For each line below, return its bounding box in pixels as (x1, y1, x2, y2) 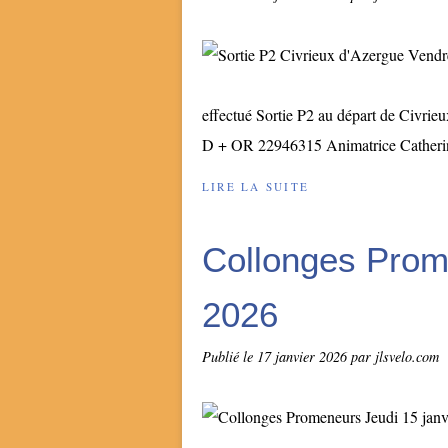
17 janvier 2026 (257, 347, 351, 366)
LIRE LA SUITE (202, 179, 310, 194)
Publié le (202, 347, 257, 366)
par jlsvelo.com (351, 347, 439, 366)
